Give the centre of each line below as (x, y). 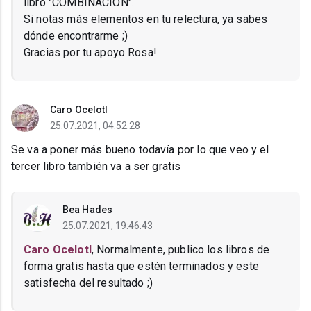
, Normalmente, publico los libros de (180, 250)
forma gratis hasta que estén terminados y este (141, 267)
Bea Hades (87, 210)
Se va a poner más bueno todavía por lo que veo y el (140, 150)
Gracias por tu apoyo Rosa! (90, 53)
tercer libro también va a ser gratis (96, 167)
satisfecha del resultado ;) (89, 283)
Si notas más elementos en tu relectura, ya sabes (146, 19)
